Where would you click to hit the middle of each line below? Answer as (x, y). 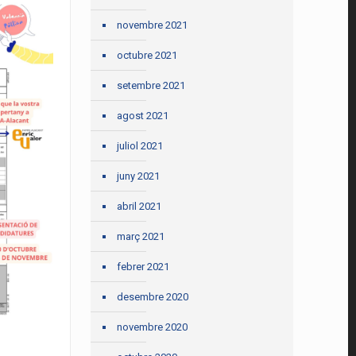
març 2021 (141, 236)
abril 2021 (139, 206)
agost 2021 (143, 116)
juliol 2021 (140, 146)
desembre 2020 (153, 297)
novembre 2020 (153, 327)
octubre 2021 (147, 55)
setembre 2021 (151, 85)
